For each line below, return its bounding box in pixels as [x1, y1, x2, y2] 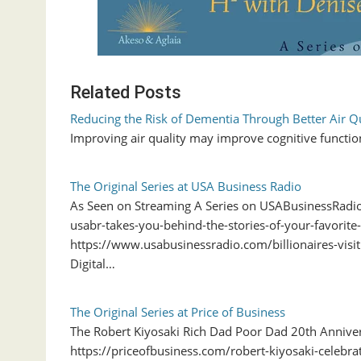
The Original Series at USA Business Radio [70, 178, 301, 195]
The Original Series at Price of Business [70, 304, 285, 321]
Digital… [70, 255, 115, 272]
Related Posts [70, 82, 181, 103]
